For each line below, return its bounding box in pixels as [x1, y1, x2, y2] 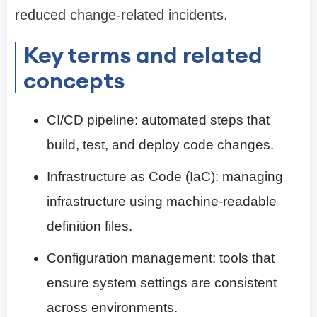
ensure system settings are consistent [47, 275, 277, 291]
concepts [23, 66, 125, 96]
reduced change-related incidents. [15, 7, 228, 23]
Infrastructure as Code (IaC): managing [47, 169, 283, 185]
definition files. [47, 219, 132, 234]
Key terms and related [23, 40, 263, 70]
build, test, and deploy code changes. [47, 137, 274, 153]
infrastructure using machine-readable [47, 194, 277, 209]
